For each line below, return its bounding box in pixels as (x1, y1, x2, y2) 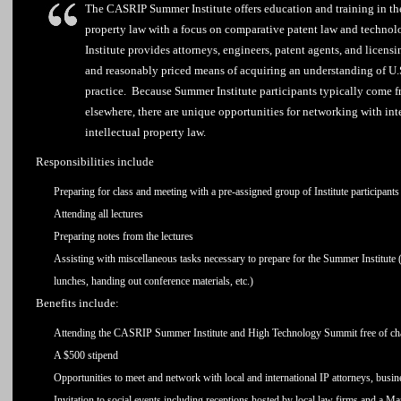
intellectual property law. (85, 125, 206, 139)
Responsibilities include (36, 155, 154, 168)
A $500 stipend (54, 349, 118, 362)
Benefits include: (36, 296, 119, 310)
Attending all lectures (54, 208, 143, 220)
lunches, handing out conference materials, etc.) (54, 275, 253, 287)
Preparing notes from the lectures (54, 230, 193, 243)
